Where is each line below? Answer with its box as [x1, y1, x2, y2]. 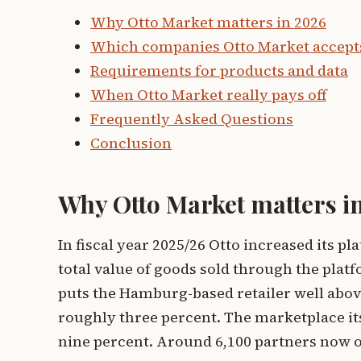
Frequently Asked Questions [90, 108, 293, 129]
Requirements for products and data [90, 60, 348, 81]
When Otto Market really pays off [90, 84, 326, 105]
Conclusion [90, 132, 172, 153]
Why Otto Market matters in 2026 [90, 11, 326, 32]
